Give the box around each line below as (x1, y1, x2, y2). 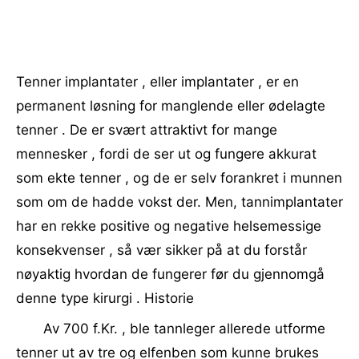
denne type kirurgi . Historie (16, 290, 194, 306)
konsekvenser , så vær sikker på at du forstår (16, 242, 307, 258)
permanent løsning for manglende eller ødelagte (16, 98, 325, 114)
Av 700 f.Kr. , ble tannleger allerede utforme (43, 321, 325, 337)
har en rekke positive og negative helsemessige (16, 218, 321, 234)
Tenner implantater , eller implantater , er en (16, 74, 299, 90)
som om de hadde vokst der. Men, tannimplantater (16, 194, 343, 210)
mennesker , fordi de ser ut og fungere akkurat (16, 146, 317, 162)
